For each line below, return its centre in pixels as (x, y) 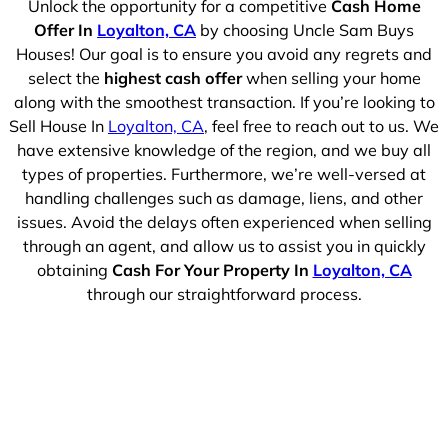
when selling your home (331, 77)
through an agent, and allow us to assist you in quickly (224, 245)
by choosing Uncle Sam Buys (305, 29)
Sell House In (58, 125)
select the (65, 77)
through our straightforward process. (224, 293)
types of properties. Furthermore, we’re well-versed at (224, 173)
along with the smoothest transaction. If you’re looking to (224, 101)
